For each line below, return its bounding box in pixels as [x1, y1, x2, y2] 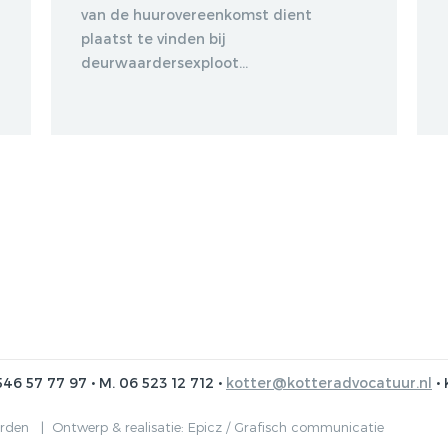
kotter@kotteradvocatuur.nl [226, 373, 432, 391]
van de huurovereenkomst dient [80, 5, 312, 23]
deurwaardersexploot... [80, 53, 248, 71]
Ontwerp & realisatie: [52, 418, 188, 435]
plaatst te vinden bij [80, 29, 226, 47]
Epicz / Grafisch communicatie [188, 418, 384, 435]
